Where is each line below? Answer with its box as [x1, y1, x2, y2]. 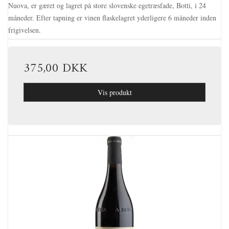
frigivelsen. [8, 25, 41, 35]
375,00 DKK [24, 58, 87, 80]
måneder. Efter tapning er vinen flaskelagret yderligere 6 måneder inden [8, 13, 216, 23]
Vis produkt [97, 87, 132, 98]
